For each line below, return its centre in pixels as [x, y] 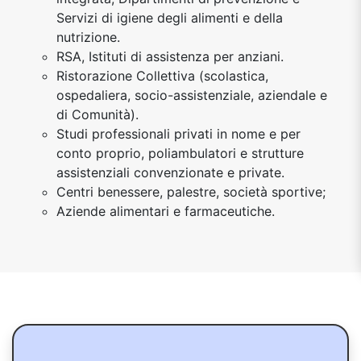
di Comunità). [98, 114]
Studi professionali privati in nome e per [178, 133]
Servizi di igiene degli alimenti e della [170, 17]
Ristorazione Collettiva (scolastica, [162, 75]
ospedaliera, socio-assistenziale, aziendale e [192, 95]
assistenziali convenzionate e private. [170, 172]
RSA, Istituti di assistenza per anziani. [170, 56]
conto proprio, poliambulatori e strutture [180, 153]
